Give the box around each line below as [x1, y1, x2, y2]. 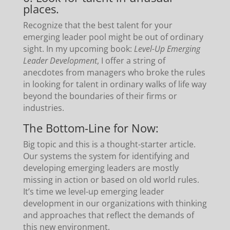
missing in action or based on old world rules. [23, 174, 199, 185]
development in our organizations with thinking [23, 197, 207, 209]
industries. [23, 102, 64, 113]
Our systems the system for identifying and [23, 150, 189, 162]
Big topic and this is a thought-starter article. [23, 138, 196, 150]
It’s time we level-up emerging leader [23, 185, 164, 197]
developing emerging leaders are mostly [23, 162, 179, 174]
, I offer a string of [97, 54, 165, 66]
